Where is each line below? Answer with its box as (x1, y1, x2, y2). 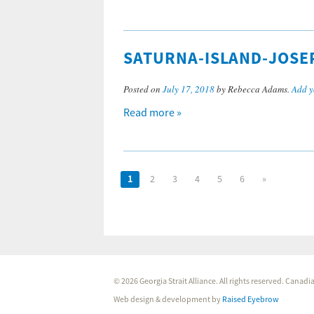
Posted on (123, 83, 163, 95)
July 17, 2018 (163, 83, 214, 95)
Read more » (123, 106, 182, 120)
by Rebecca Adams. (214, 83, 292, 95)
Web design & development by (114, 294, 223, 305)
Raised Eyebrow (222, 294, 280, 305)
